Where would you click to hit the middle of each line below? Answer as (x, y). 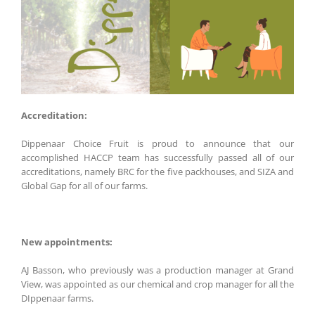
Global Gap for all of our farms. (84, 185)
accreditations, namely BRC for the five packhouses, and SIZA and (157, 171)
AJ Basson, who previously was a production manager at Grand (157, 270)
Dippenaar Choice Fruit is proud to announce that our (157, 143)
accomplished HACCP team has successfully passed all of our (157, 157)
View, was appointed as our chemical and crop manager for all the (157, 284)
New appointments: (67, 242)
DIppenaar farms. (57, 298)
